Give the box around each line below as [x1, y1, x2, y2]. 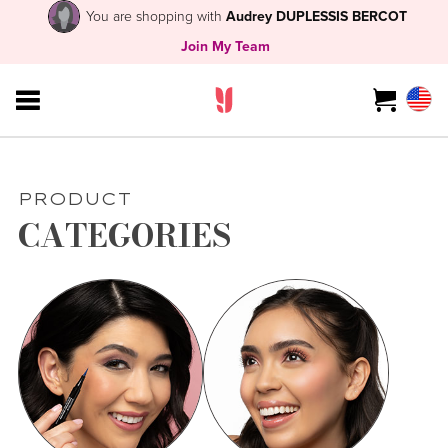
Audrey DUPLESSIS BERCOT [225, 5, 407, 27]
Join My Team [181, 36, 271, 57]
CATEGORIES [17, 212, 231, 261]
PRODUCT [17, 188, 132, 210]
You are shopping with [85, 5, 226, 27]
